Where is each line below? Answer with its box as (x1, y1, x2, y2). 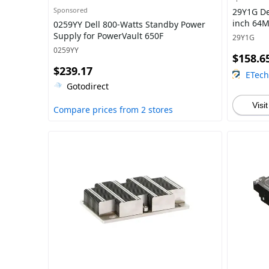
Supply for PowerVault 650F (53, 30, 163, 41)
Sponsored (53, 5, 88, 14)
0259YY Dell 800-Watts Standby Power (53, 19, 205, 30)
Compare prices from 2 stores (53, 104, 173, 115)
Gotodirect (67, 80, 109, 92)
